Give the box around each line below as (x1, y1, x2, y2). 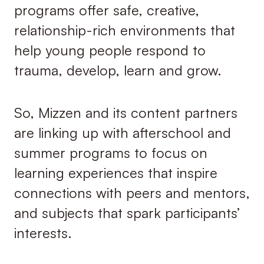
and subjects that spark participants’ (14, 204, 240, 222)
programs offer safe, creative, (14, 1, 199, 19)
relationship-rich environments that (14, 21, 235, 39)
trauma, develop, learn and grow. (14, 61, 222, 79)
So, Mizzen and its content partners (14, 104, 237, 122)
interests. (14, 224, 72, 242)
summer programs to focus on (14, 144, 207, 162)
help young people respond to (14, 41, 206, 59)
